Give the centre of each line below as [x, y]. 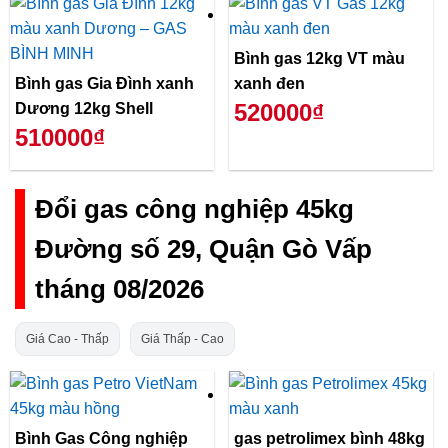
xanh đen [269, 83]
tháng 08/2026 [119, 289]
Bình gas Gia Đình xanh [104, 83]
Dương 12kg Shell [84, 108]
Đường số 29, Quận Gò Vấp [203, 249]
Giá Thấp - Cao [182, 338]
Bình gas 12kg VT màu [319, 58]
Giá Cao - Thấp [67, 338]
